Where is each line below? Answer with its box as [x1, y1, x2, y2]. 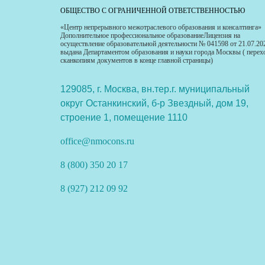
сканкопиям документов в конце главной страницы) [60, 56, 213, 64]
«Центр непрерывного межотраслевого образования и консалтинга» [60, 23, 261, 31]
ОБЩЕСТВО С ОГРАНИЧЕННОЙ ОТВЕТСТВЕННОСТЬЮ [60, 7, 245, 15]
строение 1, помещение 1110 [60, 112, 188, 122]
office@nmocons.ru [60, 136, 134, 146]
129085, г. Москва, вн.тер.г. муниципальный [60, 84, 250, 94]
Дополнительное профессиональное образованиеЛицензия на [60, 31, 240, 40]
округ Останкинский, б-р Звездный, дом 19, [60, 98, 248, 108]
